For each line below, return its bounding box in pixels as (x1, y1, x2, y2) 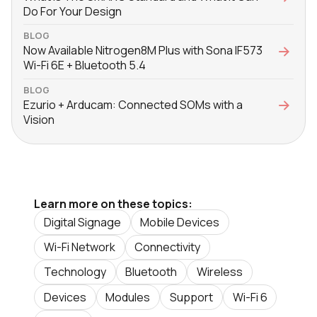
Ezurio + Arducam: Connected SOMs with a (23, 97, 243, 113)
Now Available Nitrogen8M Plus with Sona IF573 (23, 42, 263, 59)
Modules (105, 289, 151, 305)
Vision (23, 112, 54, 128)
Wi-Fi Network (43, 238, 115, 255)
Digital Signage (43, 214, 121, 230)
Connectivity (134, 238, 201, 255)
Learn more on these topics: (34, 196, 192, 212)
